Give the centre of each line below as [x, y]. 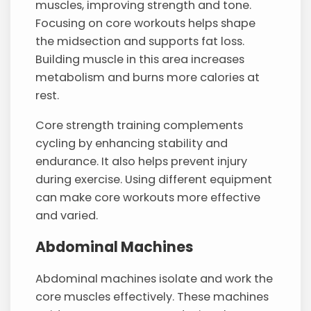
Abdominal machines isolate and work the [154, 278]
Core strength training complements [140, 125]
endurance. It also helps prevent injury [142, 161]
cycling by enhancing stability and [132, 143]
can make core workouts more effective [148, 197]
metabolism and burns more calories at [148, 78]
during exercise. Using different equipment [154, 179]
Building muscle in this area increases [140, 60]
